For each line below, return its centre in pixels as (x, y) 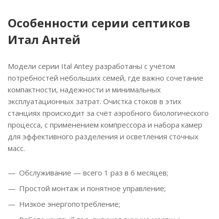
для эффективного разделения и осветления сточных (103, 136)
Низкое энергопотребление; (70, 204)
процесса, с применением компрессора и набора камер (105, 125)
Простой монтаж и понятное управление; (92, 188)
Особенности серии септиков (99, 23)
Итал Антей (44, 39)
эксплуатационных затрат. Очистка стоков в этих (95, 101)
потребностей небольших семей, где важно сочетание (106, 78)
